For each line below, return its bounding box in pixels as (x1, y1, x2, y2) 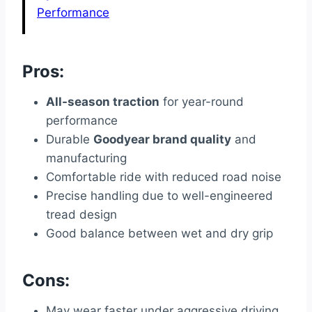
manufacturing (46, 151, 127, 166)
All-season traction (46, 95, 159, 109)
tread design (46, 208, 117, 222)
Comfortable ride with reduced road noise (46, 170, 281, 185)
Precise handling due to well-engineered (46, 189, 273, 203)
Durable (46, 132, 93, 147)
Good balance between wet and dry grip (46, 226, 273, 241)
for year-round (159, 95, 244, 109)
